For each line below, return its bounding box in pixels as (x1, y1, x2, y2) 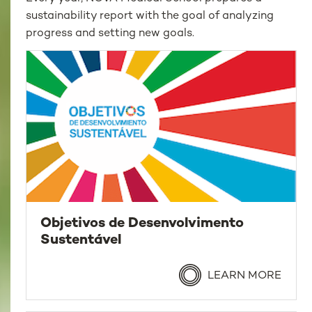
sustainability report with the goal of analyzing (26, 10, 274, 22)
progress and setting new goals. (26, 27, 195, 40)
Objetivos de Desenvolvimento (40, 217, 244, 232)
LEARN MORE (204, 270, 281, 282)
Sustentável (40, 233, 122, 249)
